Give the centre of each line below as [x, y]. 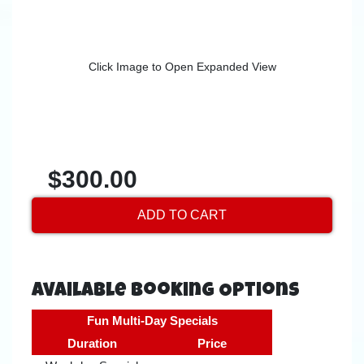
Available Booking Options [166, 292]
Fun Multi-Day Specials [152, 320]
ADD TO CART [182, 215]
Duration [92, 343]
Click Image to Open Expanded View [182, 67]
